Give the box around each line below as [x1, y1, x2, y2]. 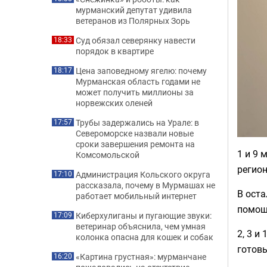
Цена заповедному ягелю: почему [76, 65, 207, 76]
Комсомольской [76, 149, 139, 160]
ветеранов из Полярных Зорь [76, 15, 190, 26]
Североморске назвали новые [76, 128, 194, 139]
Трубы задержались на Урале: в [76, 117, 199, 128]
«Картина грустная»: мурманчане [76, 251, 206, 262]
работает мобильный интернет [76, 190, 197, 201]
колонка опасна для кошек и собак [76, 231, 213, 243]
